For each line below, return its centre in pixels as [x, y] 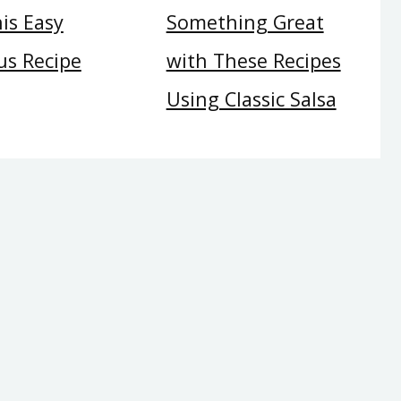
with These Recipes [253, 61]
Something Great [245, 22]
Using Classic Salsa [251, 99]
